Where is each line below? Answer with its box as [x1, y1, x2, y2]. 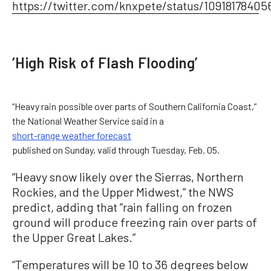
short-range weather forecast [12, 129, 131, 141]
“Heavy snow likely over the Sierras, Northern [12, 169, 244, 184]
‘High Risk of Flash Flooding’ [12, 53, 198, 71]
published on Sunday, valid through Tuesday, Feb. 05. [12, 143, 220, 155]
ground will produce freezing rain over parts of [12, 214, 257, 229]
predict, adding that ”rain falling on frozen [12, 199, 232, 214]
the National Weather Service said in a [12, 114, 164, 126]
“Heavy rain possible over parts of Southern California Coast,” [12, 100, 256, 112]
